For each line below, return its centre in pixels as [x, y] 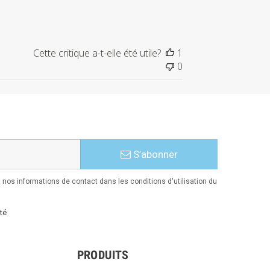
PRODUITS [103, 255]
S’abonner [154, 154]
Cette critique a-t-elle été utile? [97, 53]
